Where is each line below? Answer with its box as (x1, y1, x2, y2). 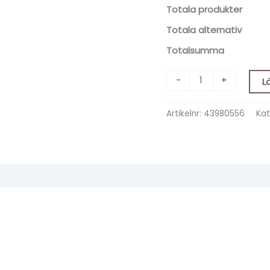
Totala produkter (166, 2, 243, 16)
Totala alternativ (166, 23, 242, 36)
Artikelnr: (166, 108, 204, 120)
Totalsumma (166, 43, 225, 57)
